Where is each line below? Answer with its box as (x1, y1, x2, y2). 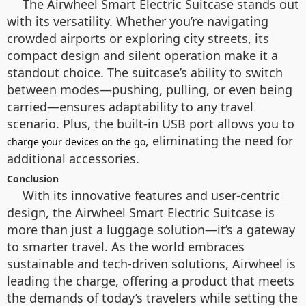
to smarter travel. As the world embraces (7, 238, 245, 255)
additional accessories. (7, 150, 139, 167)
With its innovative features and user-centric (23, 186, 280, 204)
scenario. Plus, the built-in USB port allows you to (7, 115, 294, 132)
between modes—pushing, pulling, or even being (7, 81, 292, 98)
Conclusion (7, 171, 59, 185)
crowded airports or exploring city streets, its (7, 29, 269, 46)
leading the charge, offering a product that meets (7, 272, 294, 289)
